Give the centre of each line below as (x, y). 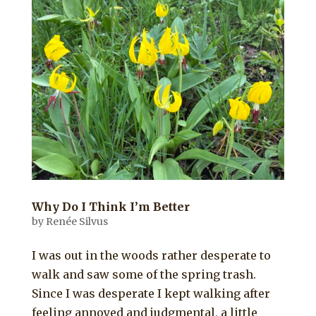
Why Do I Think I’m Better (110, 206)
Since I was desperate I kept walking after (151, 293)
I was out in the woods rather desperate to (151, 255)
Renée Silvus (77, 221)
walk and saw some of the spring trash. (144, 274)
